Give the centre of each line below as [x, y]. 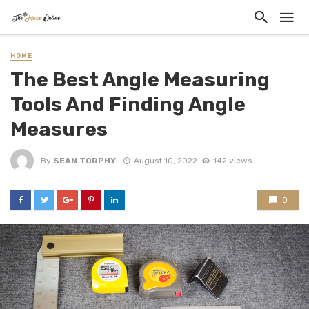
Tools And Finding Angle [128, 104]
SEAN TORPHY [84, 160]
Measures [59, 129]
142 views [232, 160]
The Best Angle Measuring [140, 80]
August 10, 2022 [165, 160]
